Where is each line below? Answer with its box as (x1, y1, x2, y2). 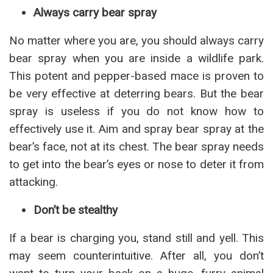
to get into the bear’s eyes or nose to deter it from (9, 157, 264, 171)
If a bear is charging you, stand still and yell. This (9, 231, 264, 245)
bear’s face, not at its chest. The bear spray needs (9, 140, 264, 154)
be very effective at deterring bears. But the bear (9, 87, 264, 101)
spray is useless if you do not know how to (9, 104, 264, 118)
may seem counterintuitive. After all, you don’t (9, 249, 264, 263)
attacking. (9, 175, 58, 189)
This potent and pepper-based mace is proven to (9, 69, 264, 83)
